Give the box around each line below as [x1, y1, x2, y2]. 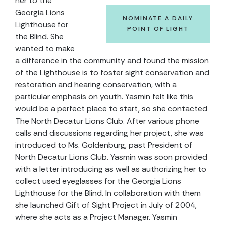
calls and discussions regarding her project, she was [15, 128, 204, 138]
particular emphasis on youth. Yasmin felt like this [15, 91, 193, 102]
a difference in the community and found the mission [15, 55, 209, 66]
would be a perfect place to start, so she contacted [15, 103, 207, 114]
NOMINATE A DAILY [123, 14, 193, 22]
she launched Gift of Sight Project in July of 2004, [15, 200, 197, 210]
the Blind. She [15, 31, 64, 42]
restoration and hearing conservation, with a [15, 79, 177, 90]
